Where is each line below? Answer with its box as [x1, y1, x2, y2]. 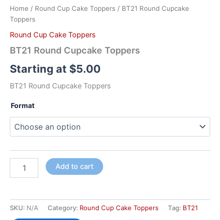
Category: [48, 204, 80, 212]
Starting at [10, 62, 69, 76]
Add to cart [55, 162, 93, 171]
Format [11, 101, 34, 110]
